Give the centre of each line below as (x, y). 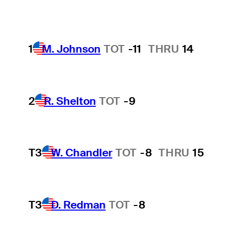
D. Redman (78, 204)
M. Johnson (71, 49)
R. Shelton (70, 101)
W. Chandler (82, 153)
